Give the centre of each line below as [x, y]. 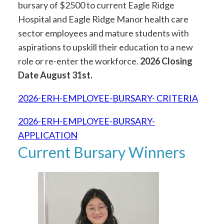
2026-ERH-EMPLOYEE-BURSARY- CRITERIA [108, 98]
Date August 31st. [55, 75]
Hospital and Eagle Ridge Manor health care [103, 19]
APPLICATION [48, 135]
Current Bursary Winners [102, 152]
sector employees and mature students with [103, 33]
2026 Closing [166, 61]
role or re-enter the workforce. [79, 61]
